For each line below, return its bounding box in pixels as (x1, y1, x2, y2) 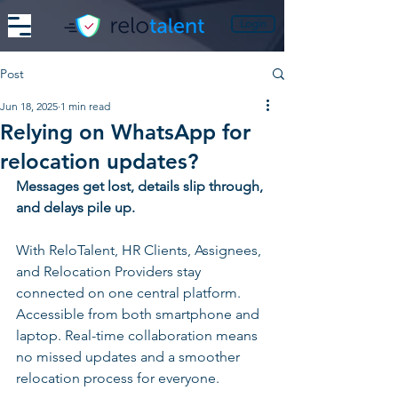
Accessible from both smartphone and (16, 306, 263, 322)
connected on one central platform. (16, 284, 244, 301)
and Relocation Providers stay (16, 263, 204, 280)
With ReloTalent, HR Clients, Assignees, (16, 242, 265, 259)
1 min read (60, 99, 110, 113)
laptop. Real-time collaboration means (16, 327, 261, 344)
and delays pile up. (16, 199, 135, 216)
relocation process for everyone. (16, 370, 219, 386)
